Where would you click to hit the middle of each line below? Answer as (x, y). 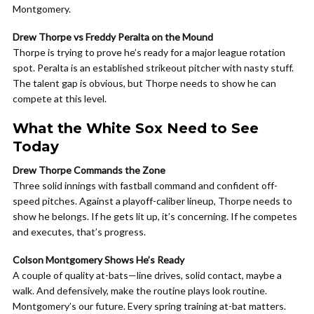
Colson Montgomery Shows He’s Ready (98, 260)
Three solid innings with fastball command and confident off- (145, 185)
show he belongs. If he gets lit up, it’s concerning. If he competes (155, 216)
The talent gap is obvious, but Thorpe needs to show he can (144, 83)
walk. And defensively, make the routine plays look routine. (140, 291)
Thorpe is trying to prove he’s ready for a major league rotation (149, 52)
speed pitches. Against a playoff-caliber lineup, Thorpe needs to (152, 201)
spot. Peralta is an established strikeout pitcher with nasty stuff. (153, 68)
